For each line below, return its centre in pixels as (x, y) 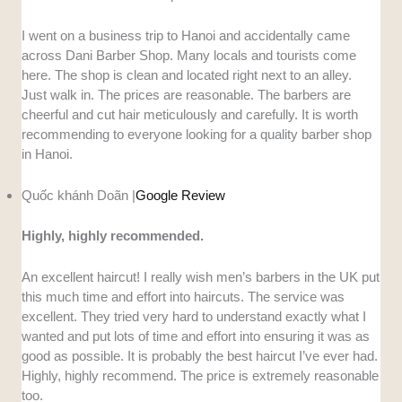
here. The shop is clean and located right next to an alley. (187, 75)
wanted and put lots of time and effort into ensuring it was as (196, 336)
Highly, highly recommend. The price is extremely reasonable (201, 375)
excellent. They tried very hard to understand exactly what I (194, 316)
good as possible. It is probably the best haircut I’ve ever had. (200, 355)
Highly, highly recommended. (113, 235)
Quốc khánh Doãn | (79, 196)
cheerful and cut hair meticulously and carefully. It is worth (190, 115)
